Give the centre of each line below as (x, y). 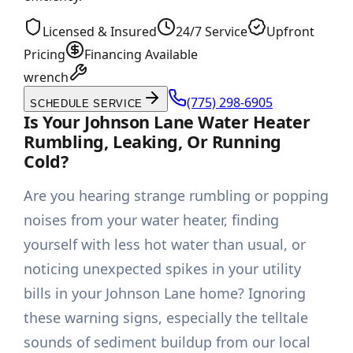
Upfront (291, 32)
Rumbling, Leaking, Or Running (152, 142)
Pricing (45, 55)
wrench (46, 78)
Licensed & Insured (100, 32)
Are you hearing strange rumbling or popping (176, 196)
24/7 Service (212, 32)
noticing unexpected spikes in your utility (163, 269)
